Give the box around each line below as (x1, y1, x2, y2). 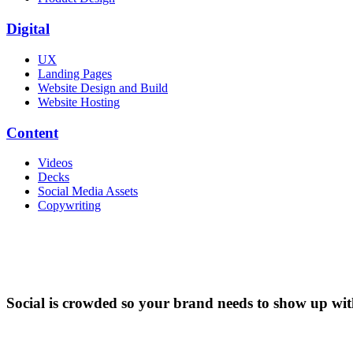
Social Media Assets (38, 184, 138, 199)
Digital (6, 20, 50, 38)
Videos (38, 156, 72, 170)
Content (6, 124, 58, 141)
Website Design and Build (38, 80, 168, 95)
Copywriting (38, 199, 101, 213)
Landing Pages (38, 66, 112, 80)
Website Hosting (38, 95, 120, 109)
